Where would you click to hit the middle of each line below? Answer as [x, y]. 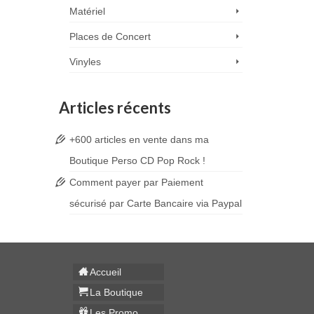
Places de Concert [110, 37]
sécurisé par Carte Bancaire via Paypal [155, 204]
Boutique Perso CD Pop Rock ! [137, 161]
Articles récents [115, 108]
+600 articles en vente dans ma [139, 140]
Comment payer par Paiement [136, 183]
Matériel [87, 12]
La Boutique [117, 293]
